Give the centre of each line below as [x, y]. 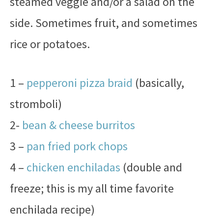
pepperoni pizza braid [80, 83]
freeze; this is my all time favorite [92, 188]
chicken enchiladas [73, 167]
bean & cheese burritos [79, 125]
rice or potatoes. [50, 44]
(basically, [158, 83]
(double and [151, 167]
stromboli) [36, 104]
